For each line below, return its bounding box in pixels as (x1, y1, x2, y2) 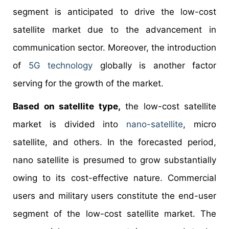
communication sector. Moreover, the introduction (13, 42, 216, 53)
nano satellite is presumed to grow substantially (13, 155, 216, 166)
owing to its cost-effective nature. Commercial (13, 173, 216, 184)
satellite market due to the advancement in (13, 25, 216, 35)
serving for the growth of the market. (13, 78, 166, 89)
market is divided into (13, 119, 127, 130)
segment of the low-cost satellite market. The (13, 209, 216, 219)
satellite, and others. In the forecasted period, (13, 137, 216, 148)
